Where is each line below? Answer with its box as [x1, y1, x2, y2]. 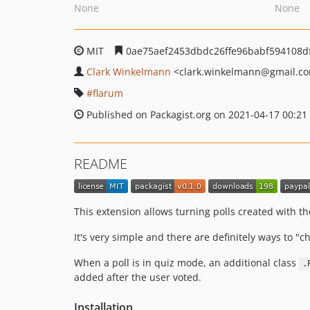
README [74, 154, 127, 173]
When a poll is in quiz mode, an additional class [74, 256, 299, 270]
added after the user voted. [74, 271, 201, 284]
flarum [93, 86, 123, 100]
